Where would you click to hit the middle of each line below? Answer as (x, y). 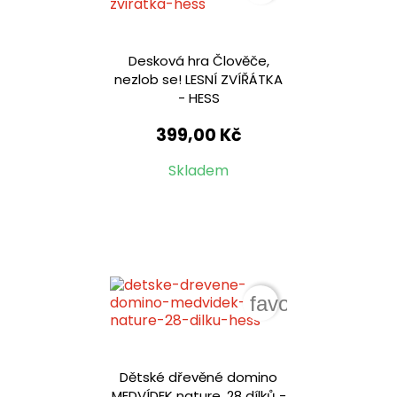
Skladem (198, 171)
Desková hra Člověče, (198, 61)
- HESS (198, 98)
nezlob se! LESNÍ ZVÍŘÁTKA (198, 80)
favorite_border (320, 304)
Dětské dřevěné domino (198, 378)
